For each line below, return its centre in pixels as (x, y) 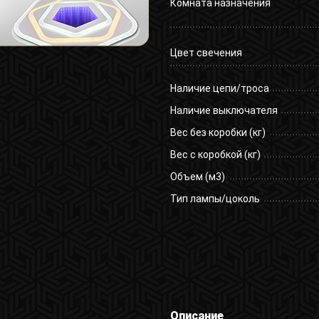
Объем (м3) (198, 177)
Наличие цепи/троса (220, 89)
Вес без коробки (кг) (218, 133)
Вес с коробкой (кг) (215, 155)
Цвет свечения (206, 53)
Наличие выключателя (224, 111)
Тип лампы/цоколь (215, 199)
